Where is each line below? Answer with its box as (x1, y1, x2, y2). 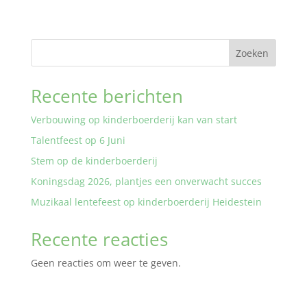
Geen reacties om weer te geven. (30, 256, 181, 269)
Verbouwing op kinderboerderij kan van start (30, 113, 237, 126)
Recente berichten (30, 84, 183, 108)
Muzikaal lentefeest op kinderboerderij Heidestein (30, 195, 262, 208)
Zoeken (236, 46, 269, 60)
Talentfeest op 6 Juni (30, 134, 125, 147)
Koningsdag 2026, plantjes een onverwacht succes (30, 175, 262, 188)
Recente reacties (30, 227, 168, 251)
